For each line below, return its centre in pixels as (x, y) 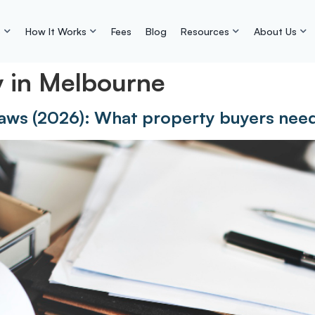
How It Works (56, 31)
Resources (205, 31)
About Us (275, 31)
